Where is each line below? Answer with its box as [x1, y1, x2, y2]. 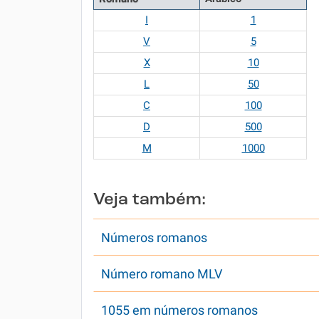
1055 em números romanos [101, 303, 258, 318]
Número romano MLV [101, 266, 222, 281]
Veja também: [93, 192, 206, 209]
